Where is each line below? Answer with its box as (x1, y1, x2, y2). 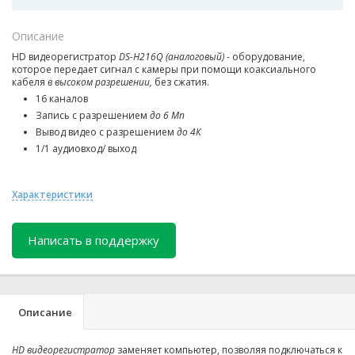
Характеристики (12, 187, 93, 201)
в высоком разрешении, (48, 75, 152, 90)
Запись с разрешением (36, 109, 150, 123)
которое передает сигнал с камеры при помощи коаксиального (12, 63, 316, 77)
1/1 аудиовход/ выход (36, 142, 136, 156)
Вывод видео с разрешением (36, 125, 174, 139)
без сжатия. (155, 75, 209, 90)
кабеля (12, 75, 45, 90)
